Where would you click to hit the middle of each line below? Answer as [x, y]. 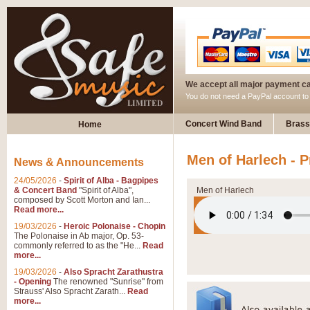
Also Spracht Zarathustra [113, 272]
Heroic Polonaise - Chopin [115, 226]
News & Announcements [79, 162]
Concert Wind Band [224, 124]
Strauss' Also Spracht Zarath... [71, 291]
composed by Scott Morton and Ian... [82, 200]
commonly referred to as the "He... [78, 246]
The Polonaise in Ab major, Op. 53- [79, 236]
